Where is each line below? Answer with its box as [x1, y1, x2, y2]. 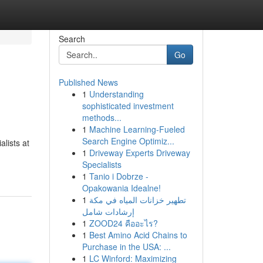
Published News [58, 76, 118, 88]
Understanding [89, 88, 144, 100]
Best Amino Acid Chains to [89, 229, 187, 241]
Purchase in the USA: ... [82, 241, 171, 252]
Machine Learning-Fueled [89, 123, 185, 135]
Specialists [82, 159, 122, 170]
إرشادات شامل [82, 205, 134, 217]
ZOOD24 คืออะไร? [89, 217, 158, 229]
